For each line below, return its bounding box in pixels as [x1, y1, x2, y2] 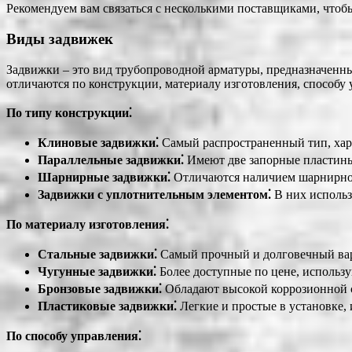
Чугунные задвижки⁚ [38, 264, 156, 278]
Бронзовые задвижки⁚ [38, 281, 162, 295]
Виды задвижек [6, 30, 113, 47]
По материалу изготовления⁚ [6, 217, 169, 231]
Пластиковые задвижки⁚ [38, 299, 177, 313]
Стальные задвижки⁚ [38, 247, 157, 261]
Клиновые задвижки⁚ [38, 135, 159, 149]
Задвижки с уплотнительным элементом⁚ [38, 187, 271, 201]
